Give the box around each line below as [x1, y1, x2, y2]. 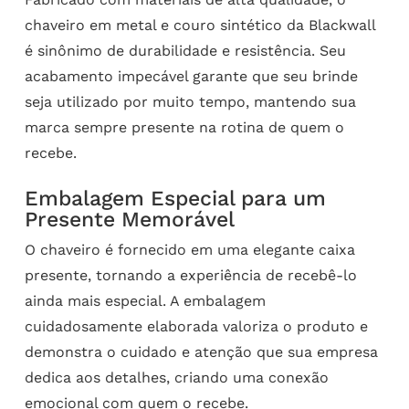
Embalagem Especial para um [24, 185, 326, 211]
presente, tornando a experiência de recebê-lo [24, 266, 357, 284]
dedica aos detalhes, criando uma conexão [24, 368, 329, 386]
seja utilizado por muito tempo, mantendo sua [24, 92, 356, 110]
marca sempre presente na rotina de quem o [24, 118, 344, 136]
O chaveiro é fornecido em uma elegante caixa [24, 240, 355, 258]
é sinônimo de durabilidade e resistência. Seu [24, 41, 346, 59]
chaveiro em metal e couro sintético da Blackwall [24, 16, 375, 34]
